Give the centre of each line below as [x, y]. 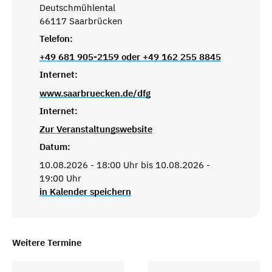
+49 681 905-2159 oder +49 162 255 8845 [130, 56]
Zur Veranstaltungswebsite [96, 129]
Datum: [55, 147]
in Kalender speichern [85, 191]
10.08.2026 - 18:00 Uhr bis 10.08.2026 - [125, 165]
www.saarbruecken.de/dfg [95, 93]
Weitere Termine [47, 243]
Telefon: [56, 39]
